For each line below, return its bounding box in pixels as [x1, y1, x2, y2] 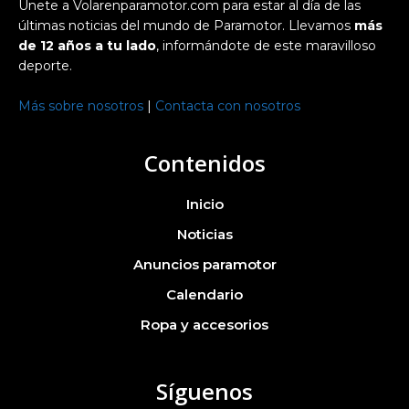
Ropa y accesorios [141, 315, 268, 333]
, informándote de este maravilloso [156, 37, 376, 54]
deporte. [18, 57, 72, 74]
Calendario [166, 285, 243, 303]
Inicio [185, 194, 224, 213]
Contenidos [143, 147, 266, 178]
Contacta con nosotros [155, 97, 300, 114]
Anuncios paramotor [132, 255, 277, 273]
